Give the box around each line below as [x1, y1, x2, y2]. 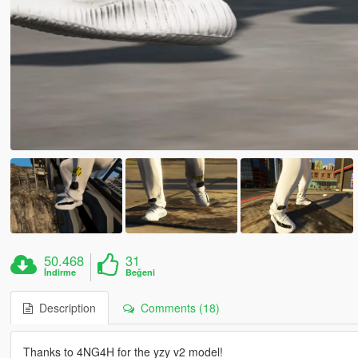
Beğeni [125, 265, 156, 278]
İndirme [44, 265, 77, 278]
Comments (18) [133, 299, 220, 316]
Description [32, 299, 96, 316]
